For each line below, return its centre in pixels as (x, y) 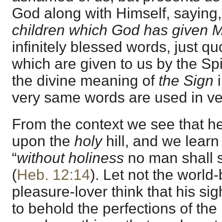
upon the (43, 141)
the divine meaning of (85, 81)
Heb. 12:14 (54, 174)
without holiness (70, 158)
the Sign (186, 81)
